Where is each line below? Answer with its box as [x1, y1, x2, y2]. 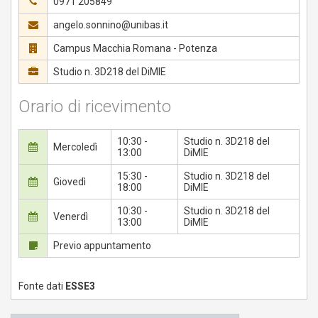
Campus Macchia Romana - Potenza [53, 43, 217, 55]
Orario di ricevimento [18, 97, 171, 117]
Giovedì [53, 176, 88, 188]
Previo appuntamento [53, 240, 151, 252]
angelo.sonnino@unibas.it [53, 19, 168, 31]
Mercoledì [53, 141, 99, 153]
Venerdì [53, 211, 90, 223]
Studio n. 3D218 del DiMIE [53, 66, 166, 78]
